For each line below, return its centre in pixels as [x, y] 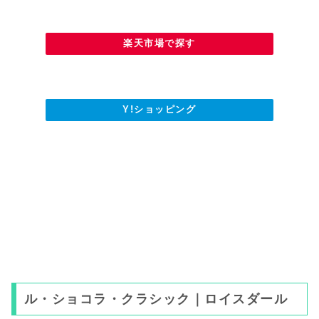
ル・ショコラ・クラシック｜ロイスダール [156, 299]
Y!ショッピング [159, 109]
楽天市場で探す [159, 43]
